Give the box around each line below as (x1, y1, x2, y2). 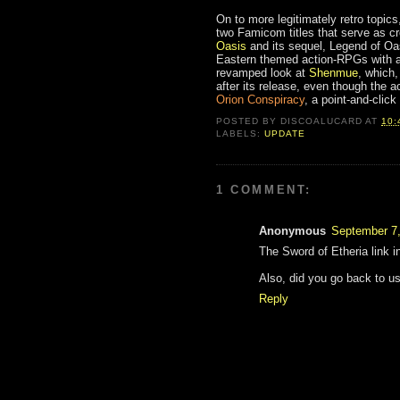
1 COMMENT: (216, 183, 312, 197)
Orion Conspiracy (216, 93, 304, 107)
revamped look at (216, 66, 309, 80)
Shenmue (309, 66, 358, 80)
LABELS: (216, 128, 265, 138)
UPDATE (264, 128, 306, 138)
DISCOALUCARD (280, 115, 363, 126)
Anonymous (259, 224, 326, 238)
